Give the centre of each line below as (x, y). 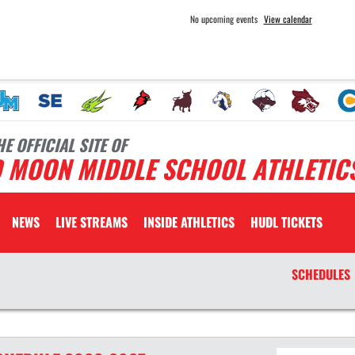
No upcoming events (223, 19)
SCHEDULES (321, 274)
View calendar (288, 19)
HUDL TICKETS (286, 222)
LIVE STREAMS (92, 222)
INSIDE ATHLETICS (189, 222)
